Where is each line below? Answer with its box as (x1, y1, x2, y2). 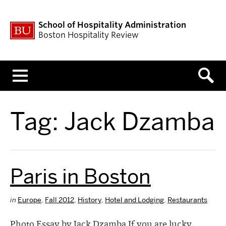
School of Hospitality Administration (38, 20, 186, 30)
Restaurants (167, 195, 207, 204)
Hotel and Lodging (105, 195, 164, 204)
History (78, 195, 101, 204)
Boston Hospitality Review (38, 30, 139, 40)
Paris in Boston (10, 163, 151, 189)
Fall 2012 (45, 195, 74, 204)
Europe (18, 195, 41, 204)
